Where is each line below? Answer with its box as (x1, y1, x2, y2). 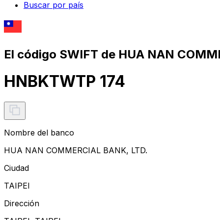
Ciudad (4, 163, 29, 173)
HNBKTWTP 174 (4, 72, 125, 91)
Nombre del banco (4, 127, 74, 137)
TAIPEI (4, 180, 30, 191)
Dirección (4, 198, 39, 208)
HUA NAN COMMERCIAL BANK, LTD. (4, 145, 147, 155)
